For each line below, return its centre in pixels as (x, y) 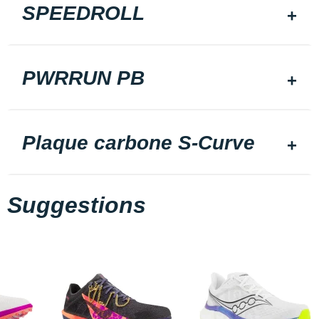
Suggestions (77, 205)
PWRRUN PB (83, 78)
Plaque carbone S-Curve (138, 143)
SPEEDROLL (83, 14)
